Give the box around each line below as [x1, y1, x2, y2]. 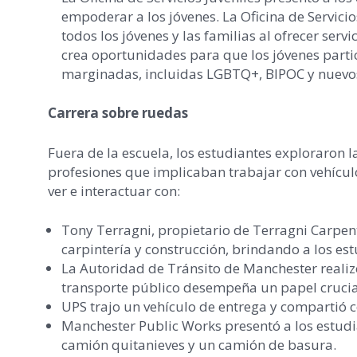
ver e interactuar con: [48, 181, 180, 200]
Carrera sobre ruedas [48, 104, 188, 123]
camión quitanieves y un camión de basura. [61, 335, 336, 355]
